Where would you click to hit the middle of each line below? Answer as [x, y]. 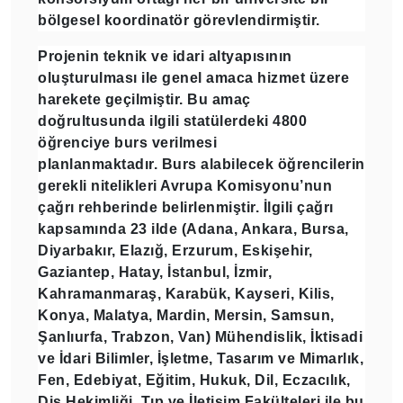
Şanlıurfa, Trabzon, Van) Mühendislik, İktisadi [200, 336]
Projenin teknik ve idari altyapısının [165, 56]
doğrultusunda [94, 121]
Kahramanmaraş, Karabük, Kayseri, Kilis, [186, 293]
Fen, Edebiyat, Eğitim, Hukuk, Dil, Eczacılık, [194, 380]
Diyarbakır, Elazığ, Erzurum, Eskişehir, [175, 250]
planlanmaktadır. [98, 164]
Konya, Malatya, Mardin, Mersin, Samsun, [186, 315]
